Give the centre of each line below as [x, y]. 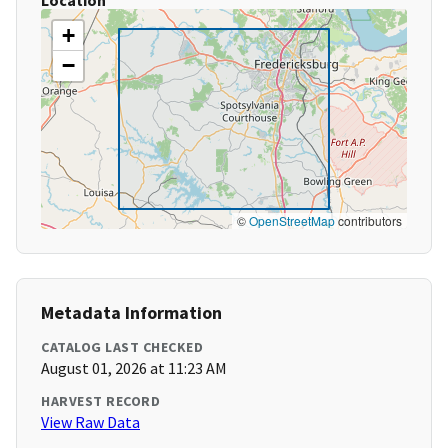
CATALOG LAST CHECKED [122, 347]
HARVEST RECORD [100, 401]
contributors [368, 221]
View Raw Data [90, 422]
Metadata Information [131, 313]
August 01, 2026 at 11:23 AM [134, 368]
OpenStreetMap [292, 221]
